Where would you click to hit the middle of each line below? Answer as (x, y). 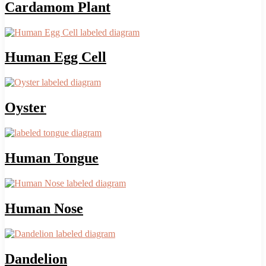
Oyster (26, 108)
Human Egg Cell (56, 57)
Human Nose (44, 208)
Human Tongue (52, 158)
